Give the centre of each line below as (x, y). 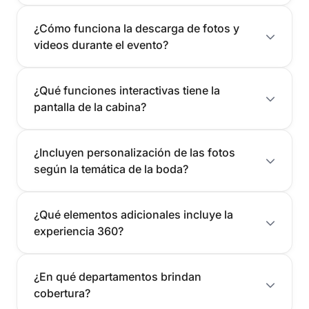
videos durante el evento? (101, 45)
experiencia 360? (79, 231)
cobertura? (62, 293)
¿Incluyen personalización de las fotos (134, 153)
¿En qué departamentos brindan (118, 277)
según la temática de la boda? (111, 169)
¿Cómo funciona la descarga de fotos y (137, 29)
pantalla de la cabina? (90, 107)
